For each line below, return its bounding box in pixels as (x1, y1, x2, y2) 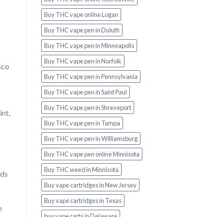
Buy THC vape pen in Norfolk (44, 57, 122, 65)
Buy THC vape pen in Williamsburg (44, 135, 138, 143)
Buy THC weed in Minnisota (44, 166, 119, 174)
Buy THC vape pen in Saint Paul (44, 88, 127, 96)
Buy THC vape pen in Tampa (44, 119, 120, 127)
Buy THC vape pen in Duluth (44, 26, 120, 34)
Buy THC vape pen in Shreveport (44, 104, 131, 112)
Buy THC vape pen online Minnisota (44, 150, 139, 158)
